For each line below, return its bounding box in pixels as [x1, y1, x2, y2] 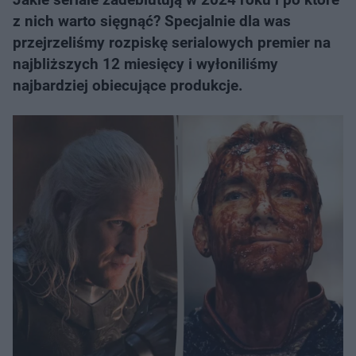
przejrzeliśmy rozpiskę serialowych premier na [13, 33, 331, 52]
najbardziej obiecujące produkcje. [13, 76, 243, 95]
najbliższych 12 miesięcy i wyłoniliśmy [13, 55, 278, 73]
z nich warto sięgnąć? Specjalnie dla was [13, 12, 291, 30]
